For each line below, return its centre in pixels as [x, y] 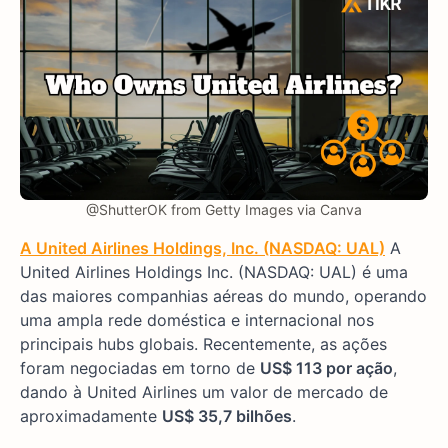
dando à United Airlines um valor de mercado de [204, 392]
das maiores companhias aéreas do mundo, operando [223, 296]
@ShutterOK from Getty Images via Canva [224, 210]
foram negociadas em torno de [140, 368]
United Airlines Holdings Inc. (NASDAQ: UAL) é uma [214, 272]
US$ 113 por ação [326, 368]
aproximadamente [91, 416]
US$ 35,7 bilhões [227, 416]
